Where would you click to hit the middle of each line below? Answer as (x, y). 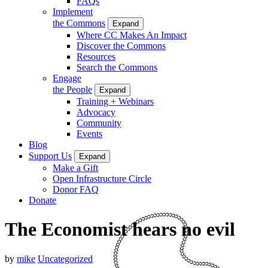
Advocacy (96, 112)
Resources (96, 56)
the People (72, 89)
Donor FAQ (76, 189)
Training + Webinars (115, 101)
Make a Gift (75, 167)
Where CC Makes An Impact (132, 35)
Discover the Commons (121, 45)
